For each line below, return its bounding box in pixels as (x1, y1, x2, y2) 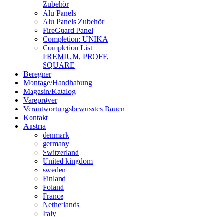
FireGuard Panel (43, 26, 93, 34)
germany (43, 139, 69, 148)
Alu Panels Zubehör (43, 17, 104, 26)
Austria (23, 122, 46, 130)
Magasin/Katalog (23, 87, 76, 95)
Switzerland (43, 148, 79, 156)
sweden (43, 165, 66, 174)
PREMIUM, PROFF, (43, 52, 108, 61)
